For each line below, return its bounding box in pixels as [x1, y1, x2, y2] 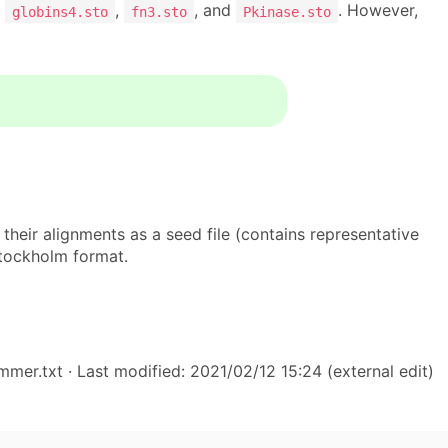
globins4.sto [12, 3, 108, 20]
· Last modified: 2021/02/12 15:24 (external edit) [63, 361, 434, 382]
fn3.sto [131, 3, 187, 20]
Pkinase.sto [243, 3, 331, 20]
